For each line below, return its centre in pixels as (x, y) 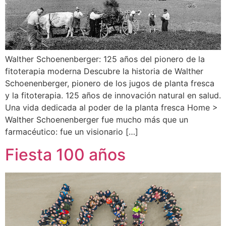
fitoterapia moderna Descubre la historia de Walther (104, 71)
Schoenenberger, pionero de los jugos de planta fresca (110, 83)
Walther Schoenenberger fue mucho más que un (97, 120)
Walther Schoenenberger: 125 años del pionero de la (105, 59)
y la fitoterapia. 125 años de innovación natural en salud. (113, 96)
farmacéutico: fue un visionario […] (72, 132)
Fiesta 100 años (65, 154)
